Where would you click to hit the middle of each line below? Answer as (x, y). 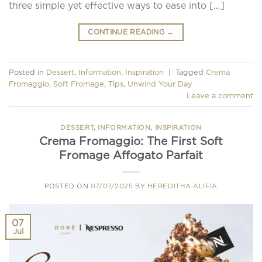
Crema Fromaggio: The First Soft (131, 141)
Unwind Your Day (160, 83)
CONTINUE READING (127, 32)
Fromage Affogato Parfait (131, 155)
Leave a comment (220, 95)
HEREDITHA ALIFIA (182, 186)
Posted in (27, 72)
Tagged (191, 72)
